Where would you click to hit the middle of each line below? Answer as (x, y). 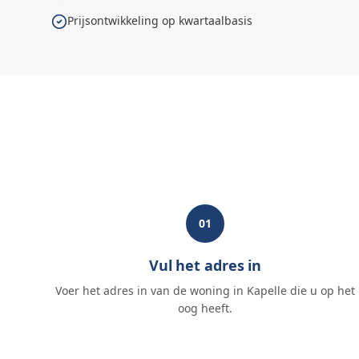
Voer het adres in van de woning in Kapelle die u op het (205, 290)
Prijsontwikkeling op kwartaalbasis (160, 20)
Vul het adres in (205, 265)
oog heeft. (205, 308)
